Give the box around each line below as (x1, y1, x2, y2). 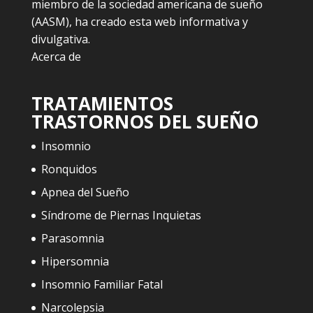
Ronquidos (41, 161, 97, 177)
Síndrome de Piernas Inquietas (41, 207, 201, 223)
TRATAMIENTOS (31, 90, 173, 116)
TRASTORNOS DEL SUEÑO (31, 108, 259, 134)
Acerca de (31, 48, 81, 64)
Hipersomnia (41, 253, 109, 269)
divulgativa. (31, 31, 90, 47)
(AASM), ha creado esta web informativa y (31, 13, 248, 29)
